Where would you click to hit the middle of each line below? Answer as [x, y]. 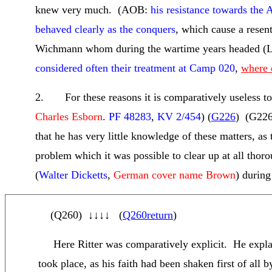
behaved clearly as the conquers [105, 29]
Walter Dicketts [73, 175]
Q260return [148, 215]
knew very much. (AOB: [93, 10]
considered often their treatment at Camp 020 [135, 68]
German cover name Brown [175, 175]
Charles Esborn [69, 117]
